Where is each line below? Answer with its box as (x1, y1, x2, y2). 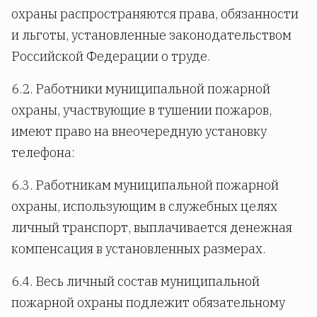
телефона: (11, 144, 75, 161)
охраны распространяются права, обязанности (11, 6, 299, 23)
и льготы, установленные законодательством (11, 27, 292, 44)
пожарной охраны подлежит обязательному (11, 294, 285, 311)
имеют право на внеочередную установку (11, 123, 267, 140)
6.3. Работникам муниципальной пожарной (11, 177, 279, 194)
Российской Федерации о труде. (11, 48, 210, 65)
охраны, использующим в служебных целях (11, 198, 277, 215)
